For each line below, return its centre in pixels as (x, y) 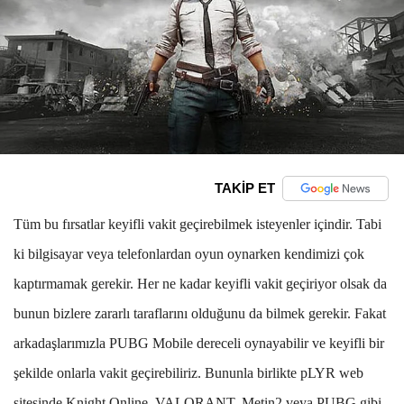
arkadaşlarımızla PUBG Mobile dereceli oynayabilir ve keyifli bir (199, 343)
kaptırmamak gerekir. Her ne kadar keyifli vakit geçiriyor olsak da (200, 283)
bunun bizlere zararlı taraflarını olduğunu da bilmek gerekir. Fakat (200, 313)
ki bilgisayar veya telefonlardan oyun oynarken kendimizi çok (189, 253)
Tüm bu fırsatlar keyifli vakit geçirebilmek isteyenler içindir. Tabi (197, 224)
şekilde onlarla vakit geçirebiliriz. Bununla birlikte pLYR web (188, 372)
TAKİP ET (244, 188)
